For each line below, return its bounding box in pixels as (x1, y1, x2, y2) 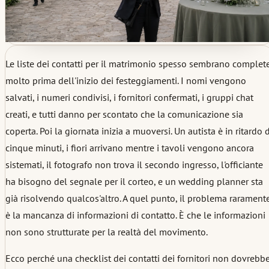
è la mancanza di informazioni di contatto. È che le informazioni (5, 208, 265, 221)
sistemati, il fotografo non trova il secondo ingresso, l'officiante (5, 158, 263, 171)
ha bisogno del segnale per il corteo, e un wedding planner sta (5, 175, 263, 187)
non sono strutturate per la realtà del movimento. (5, 225, 208, 238)
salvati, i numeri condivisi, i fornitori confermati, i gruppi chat (5, 91, 253, 103)
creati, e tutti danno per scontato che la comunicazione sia (5, 107, 243, 120)
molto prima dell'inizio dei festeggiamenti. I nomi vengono (5, 74, 246, 86)
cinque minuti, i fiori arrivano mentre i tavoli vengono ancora (5, 141, 254, 154)
